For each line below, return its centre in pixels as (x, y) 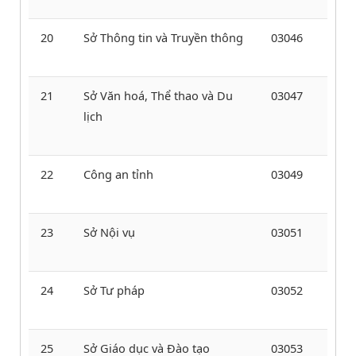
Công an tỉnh (118, 174)
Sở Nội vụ (109, 232)
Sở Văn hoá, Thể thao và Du (158, 95)
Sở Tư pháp (114, 290)
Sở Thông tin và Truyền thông (163, 37)
